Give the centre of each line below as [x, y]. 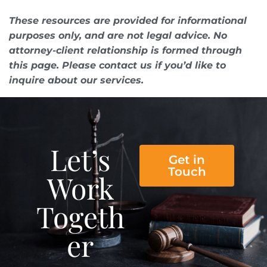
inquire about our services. [76, 80]
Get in [187, 159]
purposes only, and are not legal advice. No [118, 35]
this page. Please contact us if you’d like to [117, 65]
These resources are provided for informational [128, 20]
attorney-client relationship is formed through [125, 50]
